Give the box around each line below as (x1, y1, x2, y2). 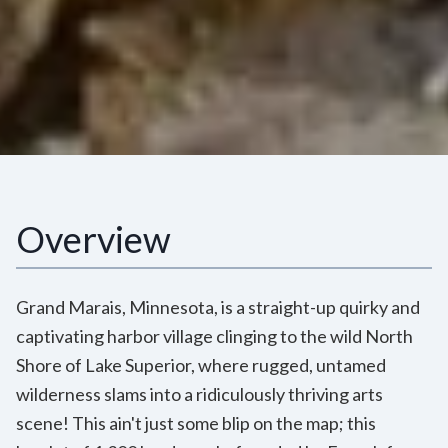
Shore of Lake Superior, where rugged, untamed (16, 353, 386, 376)
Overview (16, 216, 171, 261)
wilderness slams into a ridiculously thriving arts (16, 382, 383, 405)
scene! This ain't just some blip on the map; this (16, 411, 376, 434)
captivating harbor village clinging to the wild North (16, 324, 413, 347)
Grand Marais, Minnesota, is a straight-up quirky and (16, 295, 420, 318)
